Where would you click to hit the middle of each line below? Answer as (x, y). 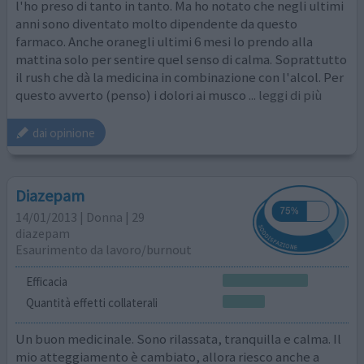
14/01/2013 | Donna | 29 (80, 217)
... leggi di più (286, 95)
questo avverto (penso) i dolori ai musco (131, 95)
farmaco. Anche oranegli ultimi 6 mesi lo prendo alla (165, 41)
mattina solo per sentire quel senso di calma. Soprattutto (182, 59)
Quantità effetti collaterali (91, 302)
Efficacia (46, 282)
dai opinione (64, 132)
